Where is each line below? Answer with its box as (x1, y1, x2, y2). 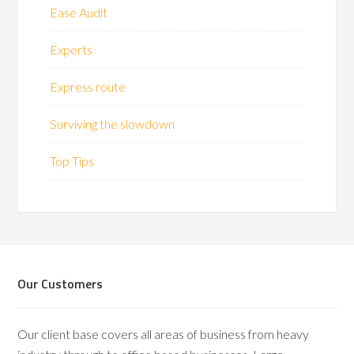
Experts (50, 42, 93, 57)
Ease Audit (50, 5, 108, 20)
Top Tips (50, 153, 95, 168)
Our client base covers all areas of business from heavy (17, 326, 310, 341)
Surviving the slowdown (50, 116, 175, 131)
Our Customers (17, 274, 104, 293)
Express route (50, 79, 126, 94)
